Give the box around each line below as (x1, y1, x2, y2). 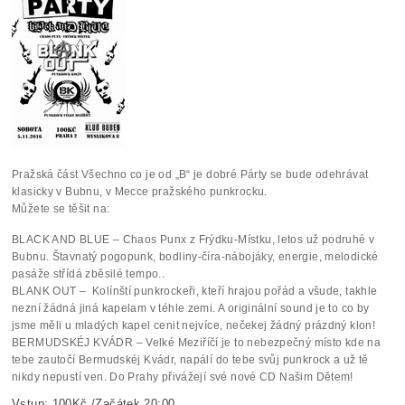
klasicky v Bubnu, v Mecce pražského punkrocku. (12, 184, 268, 198)
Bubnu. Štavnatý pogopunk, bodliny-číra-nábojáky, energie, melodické (12, 250, 379, 263)
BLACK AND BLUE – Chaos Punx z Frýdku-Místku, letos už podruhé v (12, 232, 375, 246)
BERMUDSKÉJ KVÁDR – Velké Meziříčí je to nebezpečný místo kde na (12, 335, 381, 349)
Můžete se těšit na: (12, 202, 110, 215)
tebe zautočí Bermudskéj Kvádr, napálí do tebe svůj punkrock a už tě (12, 353, 369, 366)
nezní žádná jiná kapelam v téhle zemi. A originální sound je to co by (12, 301, 370, 315)
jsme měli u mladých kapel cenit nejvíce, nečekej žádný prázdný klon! (12, 318, 376, 332)
